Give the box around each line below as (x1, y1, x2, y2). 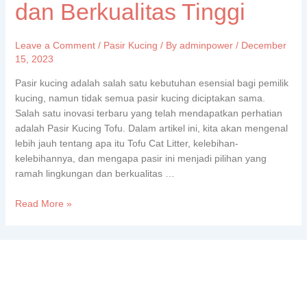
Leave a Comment (14, 39, 95, 51)
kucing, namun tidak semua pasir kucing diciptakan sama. (14, 92, 265, 103)
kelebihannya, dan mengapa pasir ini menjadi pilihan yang (14, 152, 267, 164)
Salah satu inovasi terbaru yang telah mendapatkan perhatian (14, 107, 282, 119)
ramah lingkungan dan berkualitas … (14, 167, 175, 179)
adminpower (179, 39, 236, 51)
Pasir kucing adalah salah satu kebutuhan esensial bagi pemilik (14, 77, 288, 88)
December (241, 39, 286, 51)
